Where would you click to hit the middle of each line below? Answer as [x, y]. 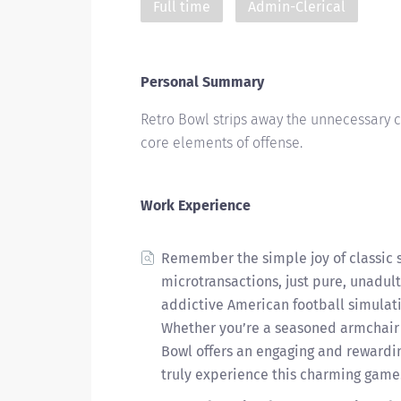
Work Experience [196, 205]
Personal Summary [202, 82]
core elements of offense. [222, 143]
